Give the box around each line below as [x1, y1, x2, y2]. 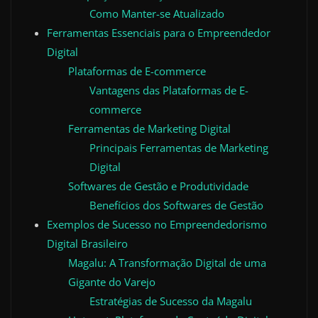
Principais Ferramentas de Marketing [89, 140, 268, 155]
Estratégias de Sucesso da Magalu [89, 293, 252, 308]
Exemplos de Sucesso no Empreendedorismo [47, 216, 267, 231]
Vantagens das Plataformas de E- [89, 82, 248, 97]
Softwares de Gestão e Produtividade [68, 178, 248, 193]
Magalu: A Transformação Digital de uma [68, 255, 266, 270]
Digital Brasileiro [47, 236, 128, 251]
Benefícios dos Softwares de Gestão [89, 197, 263, 212]
